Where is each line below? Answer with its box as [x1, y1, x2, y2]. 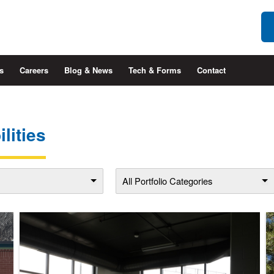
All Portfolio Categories [122, 174, 212, 187]
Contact [197, 64, 226, 76]
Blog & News [64, 64, 113, 76]
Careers [20, 64, 48, 76]
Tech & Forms [128, 64, 181, 76]
